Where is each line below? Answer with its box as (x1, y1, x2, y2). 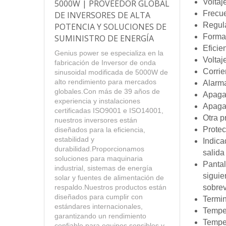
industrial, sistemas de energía (54, 164, 152, 172)
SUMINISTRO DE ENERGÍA (54, 33, 154, 44)
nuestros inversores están (54, 117, 137, 124)
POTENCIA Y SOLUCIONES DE (54, 21, 166, 32)
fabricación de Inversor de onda (54, 59, 156, 67)
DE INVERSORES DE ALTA (54, 10, 150, 21)
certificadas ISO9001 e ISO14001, (54, 107, 163, 115)
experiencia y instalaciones (54, 97, 140, 105)
